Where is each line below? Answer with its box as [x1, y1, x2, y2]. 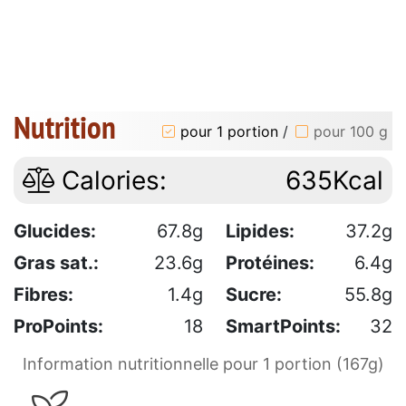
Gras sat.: [14, 252, 99, 275]
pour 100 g [314, 121, 388, 140]
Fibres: [14, 284, 73, 306]
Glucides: [14, 220, 96, 243]
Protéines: [226, 252, 314, 275]
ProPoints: [14, 315, 103, 338]
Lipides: [226, 220, 295, 243]
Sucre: [226, 284, 282, 306]
